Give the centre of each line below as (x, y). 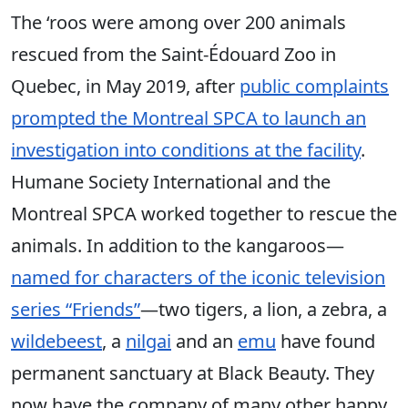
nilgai (148, 342)
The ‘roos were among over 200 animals (178, 23)
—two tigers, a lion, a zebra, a (264, 310)
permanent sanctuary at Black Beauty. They (193, 373)
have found (326, 342)
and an (204, 342)
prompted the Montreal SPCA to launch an (189, 118)
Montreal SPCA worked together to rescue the (204, 214)
